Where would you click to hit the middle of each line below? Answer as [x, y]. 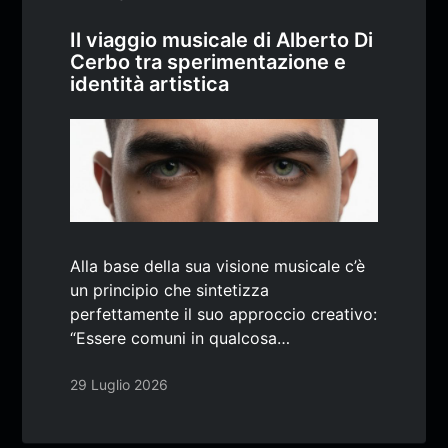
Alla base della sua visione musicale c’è [218, 265]
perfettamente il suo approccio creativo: [224, 313]
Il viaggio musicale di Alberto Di [222, 40]
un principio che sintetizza [170, 289]
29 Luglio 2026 [119, 384]
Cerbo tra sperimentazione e [208, 62]
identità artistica [150, 84]
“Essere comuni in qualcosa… [180, 337]
